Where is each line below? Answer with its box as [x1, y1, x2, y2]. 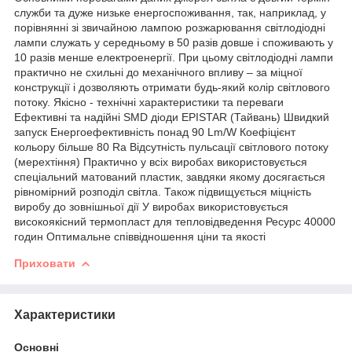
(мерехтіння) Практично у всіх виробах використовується [14, 155, 307, 168]
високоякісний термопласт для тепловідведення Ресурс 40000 [14, 214, 335, 228]
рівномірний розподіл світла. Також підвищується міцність [14, 185, 311, 198]
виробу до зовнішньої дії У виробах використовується [14, 200, 288, 213]
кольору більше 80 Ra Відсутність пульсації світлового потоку [14, 140, 328, 153]
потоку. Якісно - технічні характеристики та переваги [14, 95, 284, 108]
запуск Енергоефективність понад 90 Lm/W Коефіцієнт [14, 125, 295, 138]
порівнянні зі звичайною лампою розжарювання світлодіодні [14, 20, 325, 34]
